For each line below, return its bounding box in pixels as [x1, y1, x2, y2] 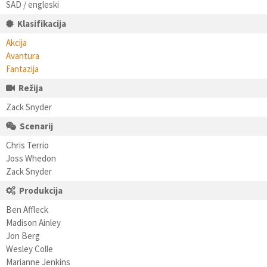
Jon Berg [6, 230, 40, 241]
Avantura [6, 50, 39, 61]
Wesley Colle [6, 243, 53, 254]
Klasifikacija [17, 18, 66, 29]
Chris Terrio [6, 139, 49, 151]
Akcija [6, 37, 27, 48]
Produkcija [19, 185, 63, 196]
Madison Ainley [6, 217, 61, 228]
